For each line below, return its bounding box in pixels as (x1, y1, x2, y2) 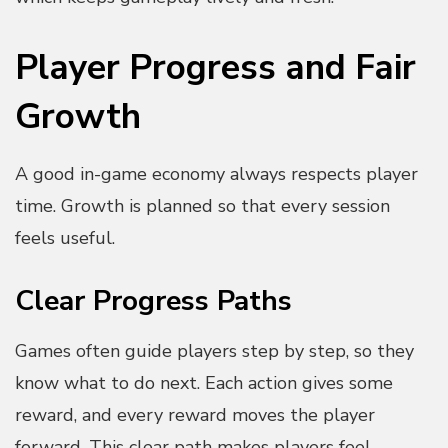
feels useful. (15, 226, 115, 251)
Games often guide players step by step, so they (15, 339, 414, 364)
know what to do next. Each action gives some (15, 371, 393, 396)
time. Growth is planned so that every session (15, 194, 390, 219)
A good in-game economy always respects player (15, 162, 418, 187)
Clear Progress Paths (15, 282, 292, 321)
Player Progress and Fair (15, 43, 416, 91)
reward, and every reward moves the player (15, 403, 375, 428)
